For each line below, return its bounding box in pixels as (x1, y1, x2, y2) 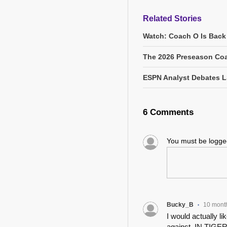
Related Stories (143, 14, 202, 23)
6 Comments (143, 107, 194, 118)
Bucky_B (166, 201, 194, 209)
